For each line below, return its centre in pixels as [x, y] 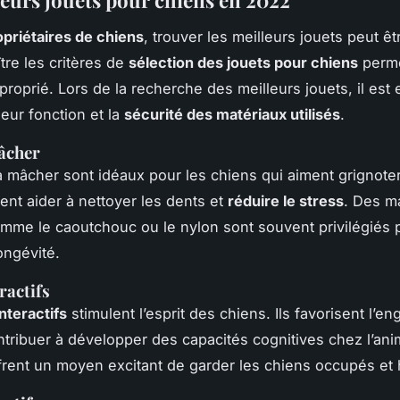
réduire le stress [286, 200]
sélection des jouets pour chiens [243, 62]
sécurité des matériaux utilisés [232, 114]
